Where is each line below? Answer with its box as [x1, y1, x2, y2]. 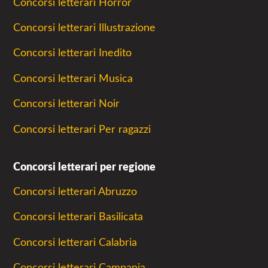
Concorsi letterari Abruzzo [13, 187, 137, 197]
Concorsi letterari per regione [13, 162, 156, 173]
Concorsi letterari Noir [13, 99, 120, 109]
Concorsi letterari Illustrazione [13, 22, 156, 33]
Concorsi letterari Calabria [13, 237, 137, 248]
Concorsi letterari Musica [13, 73, 133, 84]
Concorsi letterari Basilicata [13, 212, 143, 223]
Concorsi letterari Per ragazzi [13, 124, 151, 135]
